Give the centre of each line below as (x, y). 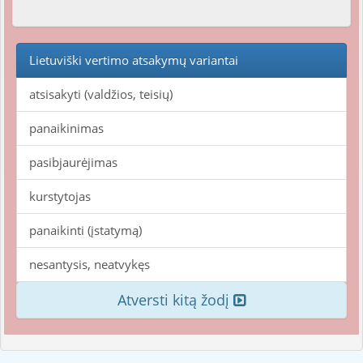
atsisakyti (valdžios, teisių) (101, 94)
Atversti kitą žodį (175, 300)
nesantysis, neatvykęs (90, 264)
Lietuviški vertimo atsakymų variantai (134, 60)
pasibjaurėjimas (73, 162)
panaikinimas (66, 128)
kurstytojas (60, 196)
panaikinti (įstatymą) (85, 230)
